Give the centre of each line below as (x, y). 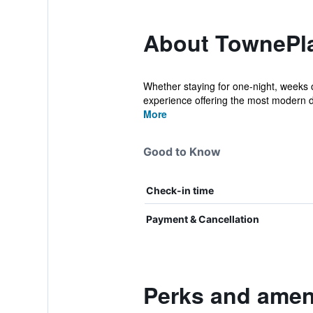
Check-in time (180, 190)
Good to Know (182, 152)
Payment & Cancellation (202, 219)
